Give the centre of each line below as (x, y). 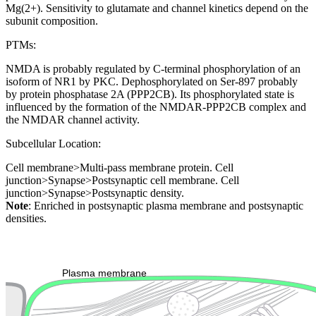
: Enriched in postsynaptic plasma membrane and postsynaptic (166, 206)
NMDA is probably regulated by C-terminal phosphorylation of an (153, 69)
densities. (26, 219)
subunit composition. (52, 21)
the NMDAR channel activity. (73, 120)
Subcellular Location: (53, 144)
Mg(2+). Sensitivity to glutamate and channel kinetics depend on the (157, 8)
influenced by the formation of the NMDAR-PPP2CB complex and (156, 107)
